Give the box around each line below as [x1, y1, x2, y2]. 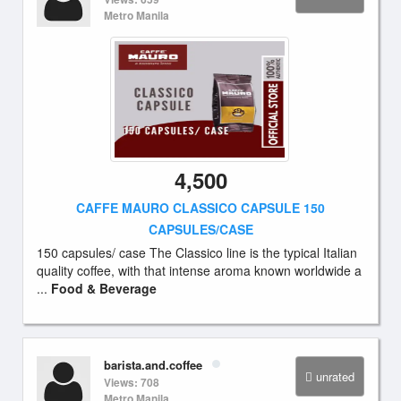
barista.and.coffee [104, 356, 202, 373]
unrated [316, 368, 354, 385]
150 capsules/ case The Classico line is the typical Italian [37, 243, 357, 261]
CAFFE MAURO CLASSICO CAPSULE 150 [76, 199, 325, 217]
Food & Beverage [51, 279, 157, 297]
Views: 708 [104, 374, 159, 390]
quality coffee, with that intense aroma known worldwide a [37, 261, 362, 279]
